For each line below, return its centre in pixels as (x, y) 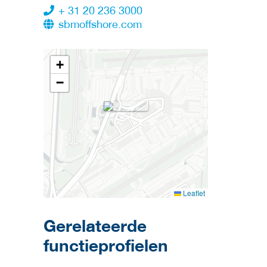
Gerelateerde (95, 226)
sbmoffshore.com (102, 24)
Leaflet (193, 193)
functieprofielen (106, 245)
